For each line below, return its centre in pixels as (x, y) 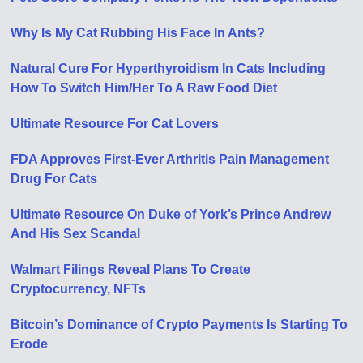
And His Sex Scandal (76, 233)
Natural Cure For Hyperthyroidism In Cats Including (169, 68)
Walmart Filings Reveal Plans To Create (131, 269)
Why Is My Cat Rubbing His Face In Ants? (138, 32)
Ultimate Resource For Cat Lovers (115, 123)
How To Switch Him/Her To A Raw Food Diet (144, 88)
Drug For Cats (54, 178)
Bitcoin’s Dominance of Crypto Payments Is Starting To (179, 324)
